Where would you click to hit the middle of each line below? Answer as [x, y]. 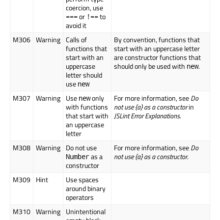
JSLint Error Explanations [147, 116]
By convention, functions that [157, 40]
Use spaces [82, 180]
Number [78, 157]
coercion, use [84, 8]
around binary [86, 189]
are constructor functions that [157, 57]
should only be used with [150, 66]
